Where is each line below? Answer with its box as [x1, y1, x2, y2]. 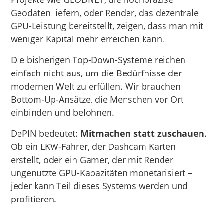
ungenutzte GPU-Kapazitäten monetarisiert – [11, 166, 193, 179]
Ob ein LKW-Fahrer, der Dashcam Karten [11, 140, 176, 152]
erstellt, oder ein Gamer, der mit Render [11, 153, 174, 165]
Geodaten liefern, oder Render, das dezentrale [11, 6, 199, 18]
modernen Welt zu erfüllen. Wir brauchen [11, 80, 181, 92]
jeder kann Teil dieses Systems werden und [11, 180, 188, 192]
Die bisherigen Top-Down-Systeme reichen [11, 54, 186, 66]
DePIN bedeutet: [11, 127, 81, 139]
